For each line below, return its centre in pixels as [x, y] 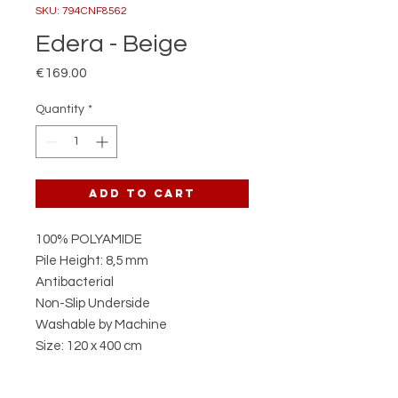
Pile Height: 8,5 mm [92, 261]
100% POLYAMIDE [89, 239]
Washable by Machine [101, 325]
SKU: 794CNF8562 [81, 11]
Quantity [60, 109]
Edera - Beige [111, 44]
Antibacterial [75, 282]
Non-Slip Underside [93, 303]
